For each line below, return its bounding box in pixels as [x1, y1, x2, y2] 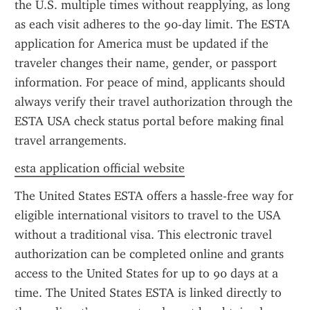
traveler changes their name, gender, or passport [15, 55, 277, 71]
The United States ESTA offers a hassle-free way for [15, 188, 293, 203]
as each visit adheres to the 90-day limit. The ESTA [15, 17, 290, 32]
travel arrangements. [15, 133, 127, 148]
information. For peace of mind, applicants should [15, 75, 285, 90]
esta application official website [15, 161, 185, 176]
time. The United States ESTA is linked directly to [15, 285, 282, 300]
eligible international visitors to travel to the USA [15, 208, 281, 223]
